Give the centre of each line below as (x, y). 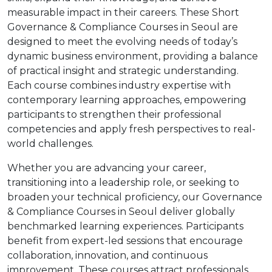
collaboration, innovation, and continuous (107, 255)
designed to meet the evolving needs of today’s (122, 42)
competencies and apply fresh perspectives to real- (131, 129)
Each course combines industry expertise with (119, 85)
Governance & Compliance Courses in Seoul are (123, 27)
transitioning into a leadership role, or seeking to (123, 182)
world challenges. (50, 144)
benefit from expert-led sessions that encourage (125, 241)
